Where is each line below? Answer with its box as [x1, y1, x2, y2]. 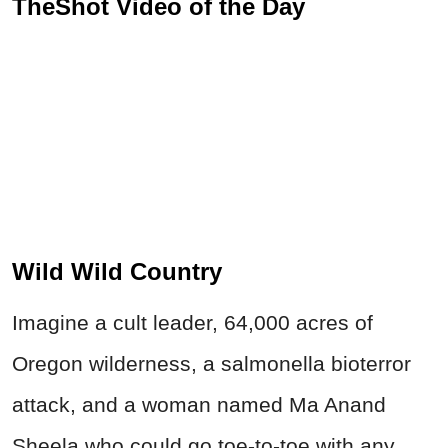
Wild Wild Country [12, 257, 222, 285]
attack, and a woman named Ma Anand [12, 392, 386, 416]
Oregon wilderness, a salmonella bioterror [12, 351, 411, 375]
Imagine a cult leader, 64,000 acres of [12, 310, 373, 334]
